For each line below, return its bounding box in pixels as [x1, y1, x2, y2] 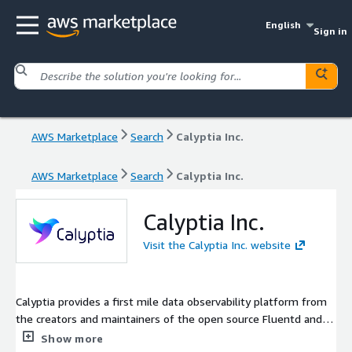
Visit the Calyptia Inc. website [143, 237, 291, 251]
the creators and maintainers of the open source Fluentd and [16, 311, 322, 325]
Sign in [313, 25, 347, 37]
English [266, 19, 302, 31]
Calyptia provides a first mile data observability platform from [16, 294, 327, 308]
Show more [41, 331, 104, 345]
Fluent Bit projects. [16, 328, 110, 343]
